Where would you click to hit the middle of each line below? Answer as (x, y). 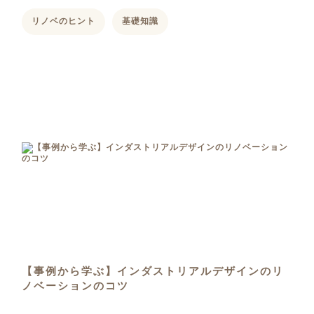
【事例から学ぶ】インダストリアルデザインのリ (153, 271)
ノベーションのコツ (76, 286)
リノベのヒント (63, 21)
